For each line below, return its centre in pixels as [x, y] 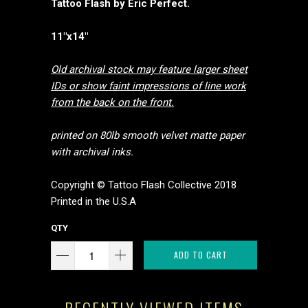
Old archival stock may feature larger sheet [149, 69]
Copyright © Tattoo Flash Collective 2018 [144, 185]
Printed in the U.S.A [93, 201]
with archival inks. [92, 152]
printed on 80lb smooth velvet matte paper [148, 135]
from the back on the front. [112, 102]
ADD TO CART [200, 255]
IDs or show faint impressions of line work [148, 86]
